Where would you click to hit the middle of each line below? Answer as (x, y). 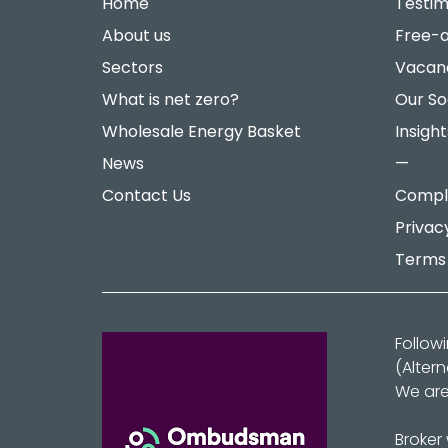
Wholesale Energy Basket (201, 132)
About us (136, 36)
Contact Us (146, 196)
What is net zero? (170, 100)
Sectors (132, 68)
